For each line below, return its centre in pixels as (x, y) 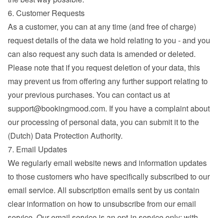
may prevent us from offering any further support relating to (108, 81)
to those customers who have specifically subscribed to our (109, 176)
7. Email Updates (37, 149)
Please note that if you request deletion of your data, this (104, 67)
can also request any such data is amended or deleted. (102, 54)
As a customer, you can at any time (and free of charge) (102, 27)
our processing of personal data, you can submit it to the (103, 122)
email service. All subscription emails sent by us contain (104, 190)
